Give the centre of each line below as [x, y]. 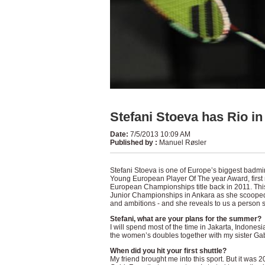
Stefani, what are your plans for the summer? [185, 219]
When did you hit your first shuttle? [168, 251]
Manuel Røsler [182, 143]
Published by [131, 143]
